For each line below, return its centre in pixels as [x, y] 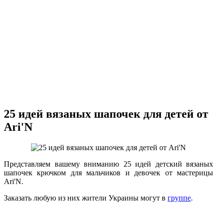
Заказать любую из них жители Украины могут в [86, 198]
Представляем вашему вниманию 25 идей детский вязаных [108, 164]
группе [179, 198]
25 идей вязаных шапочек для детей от [106, 114]
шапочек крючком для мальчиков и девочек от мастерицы [108, 173]
